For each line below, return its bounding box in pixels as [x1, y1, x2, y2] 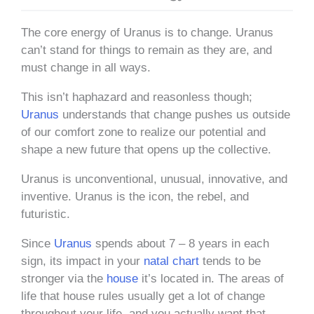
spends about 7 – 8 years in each [92, 236, 269, 250]
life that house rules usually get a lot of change [21, 289, 265, 303]
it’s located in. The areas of [138, 271, 284, 285]
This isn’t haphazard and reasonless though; [21, 90, 252, 104]
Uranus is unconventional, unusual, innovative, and [21, 172, 287, 186]
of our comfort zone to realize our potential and [21, 125, 266, 139]
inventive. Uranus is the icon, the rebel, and [21, 189, 249, 203]
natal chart [144, 254, 199, 268]
